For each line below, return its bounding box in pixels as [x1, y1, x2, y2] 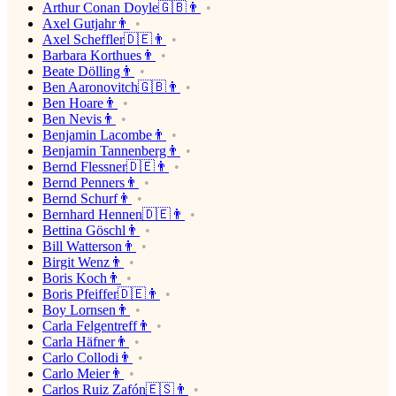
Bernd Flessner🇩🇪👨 [42, 158, 169, 174]
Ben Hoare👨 [42, 95, 118, 110]
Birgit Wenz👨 [42, 254, 124, 270]
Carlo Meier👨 [42, 365, 124, 381]
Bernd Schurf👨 [42, 190, 132, 206]
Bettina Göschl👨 [42, 222, 140, 238]
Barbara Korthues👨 [42, 47, 156, 63]
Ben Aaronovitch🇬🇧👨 [42, 79, 180, 95]
